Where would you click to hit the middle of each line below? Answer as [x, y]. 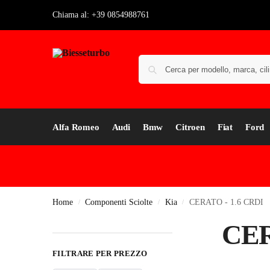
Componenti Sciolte [119, 202]
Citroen [190, 127]
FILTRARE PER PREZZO [100, 253]
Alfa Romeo [76, 127]
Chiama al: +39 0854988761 [101, 15]
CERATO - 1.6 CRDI [226, 202]
